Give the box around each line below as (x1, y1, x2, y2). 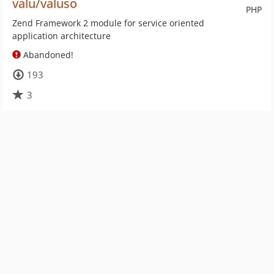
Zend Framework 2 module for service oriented (12, 17, 204, 29)
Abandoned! (21, 49, 73, 61)
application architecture (12, 30, 111, 42)
